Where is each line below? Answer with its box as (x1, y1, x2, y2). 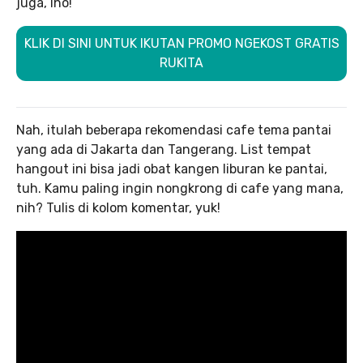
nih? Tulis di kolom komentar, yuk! (16, 199, 220, 216)
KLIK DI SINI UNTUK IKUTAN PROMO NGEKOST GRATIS (23, 35, 340, 51)
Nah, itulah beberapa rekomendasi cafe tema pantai (16, 122, 331, 138)
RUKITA (160, 54, 203, 70)
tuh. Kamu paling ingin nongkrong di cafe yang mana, (16, 180, 344, 196)
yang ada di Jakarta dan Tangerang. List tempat (16, 141, 311, 157)
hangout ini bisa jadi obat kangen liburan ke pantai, (16, 160, 327, 177)
